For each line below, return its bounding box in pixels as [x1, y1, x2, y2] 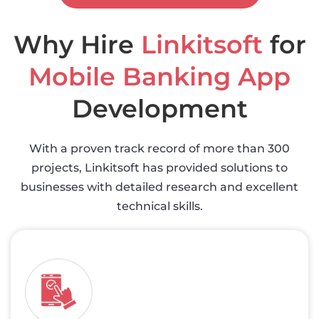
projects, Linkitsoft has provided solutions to [31, 160, 288, 174]
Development [71, 93, 248, 124]
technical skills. [116, 199, 203, 213]
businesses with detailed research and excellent [21, 179, 298, 194]
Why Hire [13, 28, 141, 60]
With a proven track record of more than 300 [29, 141, 290, 155]
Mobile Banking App [28, 61, 291, 92]
